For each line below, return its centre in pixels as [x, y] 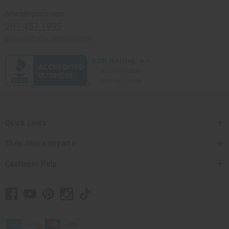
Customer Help [31, 164]
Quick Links [26, 123]
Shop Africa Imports [40, 143]
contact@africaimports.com [50, 38]
